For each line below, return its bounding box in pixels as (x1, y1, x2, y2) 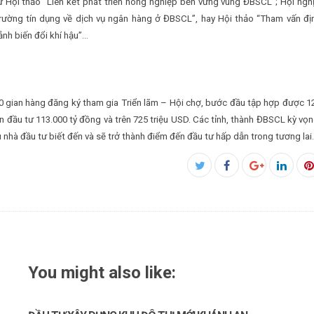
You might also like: (28, 263, 177, 283)
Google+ (253, 175, 295, 189)
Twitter (198, 175, 233, 189)
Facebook (229, 158, 278, 172)
